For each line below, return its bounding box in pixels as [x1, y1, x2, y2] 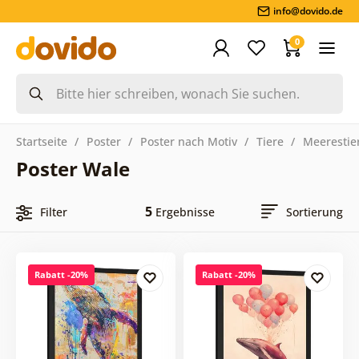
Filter [39, 204, 67, 220]
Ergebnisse [151, 204, 215, 220]
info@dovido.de [273, 4, 344, 18]
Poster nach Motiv [139, 133, 237, 149]
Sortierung [286, 204, 344, 220]
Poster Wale [15, 155, 130, 182]
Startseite [15, 133, 67, 149]
